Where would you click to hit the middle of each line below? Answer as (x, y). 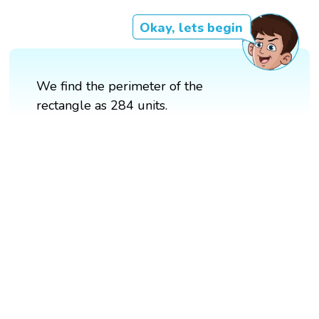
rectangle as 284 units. (102, 105)
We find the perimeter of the (120, 86)
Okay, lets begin (191, 27)
